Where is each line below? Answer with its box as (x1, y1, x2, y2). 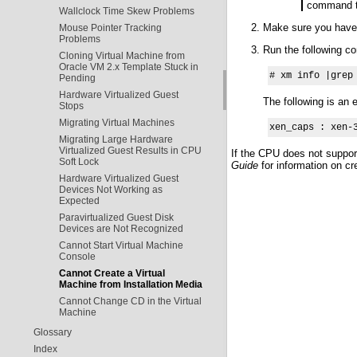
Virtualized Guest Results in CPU (58, 144, 202, 156)
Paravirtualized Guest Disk (58, 211, 174, 223)
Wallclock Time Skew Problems (58, 5, 194, 17)
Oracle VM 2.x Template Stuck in (58, 61, 198, 73)
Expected (58, 194, 100, 206)
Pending (58, 72, 96, 84)
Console (58, 250, 96, 262)
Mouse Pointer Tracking (58, 22, 162, 33)
